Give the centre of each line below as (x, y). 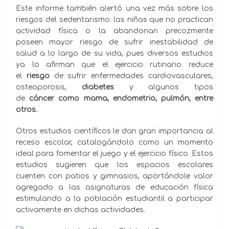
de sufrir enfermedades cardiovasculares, (131, 76)
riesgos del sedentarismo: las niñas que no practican (114, 19)
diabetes (98, 87)
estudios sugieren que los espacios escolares (114, 165)
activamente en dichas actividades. (81, 210)
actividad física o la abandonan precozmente (114, 31)
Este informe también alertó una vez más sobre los (114, 8)
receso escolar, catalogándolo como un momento (114, 142)
